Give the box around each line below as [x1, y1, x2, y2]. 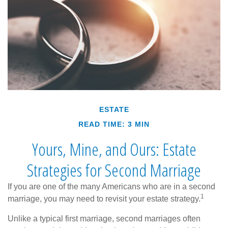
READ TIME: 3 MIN [78, 120, 150, 128]
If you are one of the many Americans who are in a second [8, 182, 215, 191]
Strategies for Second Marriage [27, 158, 201, 182]
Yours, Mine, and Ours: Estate [32, 137, 196, 161]
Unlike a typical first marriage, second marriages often [8, 214, 201, 223]
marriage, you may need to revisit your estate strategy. [8, 194, 201, 203]
